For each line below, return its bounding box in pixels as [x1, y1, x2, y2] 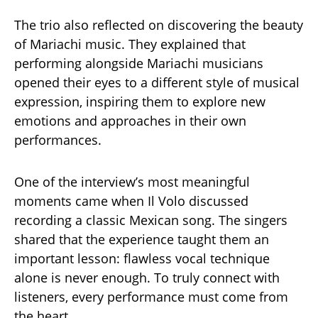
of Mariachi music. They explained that [14, 35, 246, 53]
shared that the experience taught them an [14, 230, 269, 248]
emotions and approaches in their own [14, 111, 246, 129]
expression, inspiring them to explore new [14, 92, 265, 110]
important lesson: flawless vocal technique [14, 249, 270, 267]
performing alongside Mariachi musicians [14, 54, 263, 72]
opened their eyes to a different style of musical [14, 73, 300, 91]
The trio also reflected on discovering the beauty [14, 16, 303, 33]
